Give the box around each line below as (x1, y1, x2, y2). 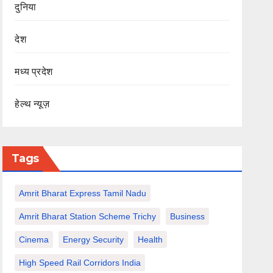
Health (138, 235, 163, 245)
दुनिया (15, 2, 36, 13)
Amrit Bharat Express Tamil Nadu (19, 188, 147, 199)
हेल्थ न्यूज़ (15, 99, 49, 110)
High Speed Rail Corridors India (19, 258, 141, 268)
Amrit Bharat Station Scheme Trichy (19, 211, 157, 222)
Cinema (19, 235, 49, 245)
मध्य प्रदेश (15, 66, 52, 77)
